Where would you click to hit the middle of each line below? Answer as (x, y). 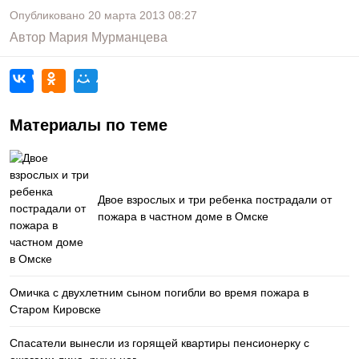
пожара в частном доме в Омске (183, 216)
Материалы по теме (89, 125)
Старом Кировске (55, 309)
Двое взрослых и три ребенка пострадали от (215, 200)
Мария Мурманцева (108, 37)
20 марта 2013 (127, 15)
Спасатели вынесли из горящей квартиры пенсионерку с (159, 343)
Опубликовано (49, 15)
